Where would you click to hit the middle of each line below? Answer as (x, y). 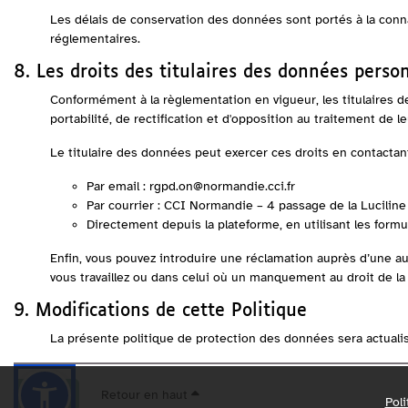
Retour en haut (146, 395)
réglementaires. (95, 39)
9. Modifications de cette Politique (160, 311)
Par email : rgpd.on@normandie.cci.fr (191, 186)
